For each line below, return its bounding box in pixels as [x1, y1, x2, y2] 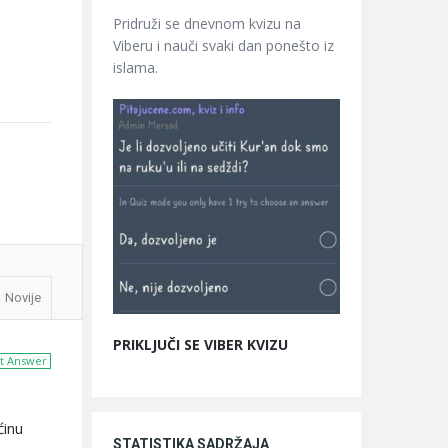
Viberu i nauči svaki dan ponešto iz [113, 36, 334, 55]
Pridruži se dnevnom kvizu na [113, 14, 301, 33]
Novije [5, 290, 41, 305]
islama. [113, 58, 158, 77]
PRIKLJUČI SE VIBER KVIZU [113, 334, 288, 354]
